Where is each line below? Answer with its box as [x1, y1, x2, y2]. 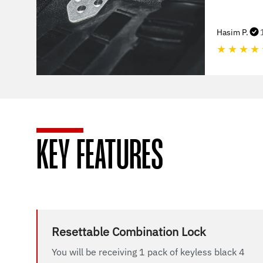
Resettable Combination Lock [52, 224, 206, 240]
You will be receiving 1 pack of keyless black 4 [52, 246, 245, 258]
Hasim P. [217, 27, 249, 38]
